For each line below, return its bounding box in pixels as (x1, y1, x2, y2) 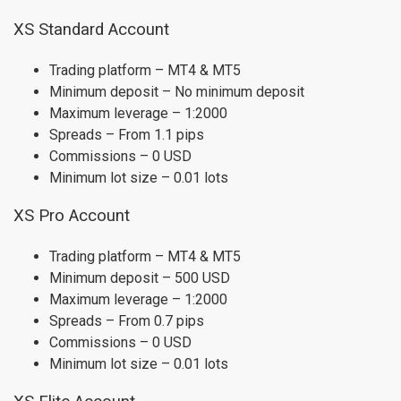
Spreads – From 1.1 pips (49, 126, 204, 144)
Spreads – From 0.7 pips (49, 312, 204, 330)
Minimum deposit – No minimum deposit (49, 83, 304, 101)
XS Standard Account (13, 20, 169, 40)
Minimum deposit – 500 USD (49, 269, 230, 287)
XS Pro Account (13, 206, 130, 226)
